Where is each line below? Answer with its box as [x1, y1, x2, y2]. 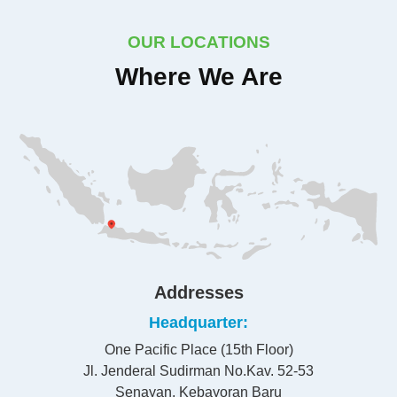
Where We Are [114, 62, 283, 90]
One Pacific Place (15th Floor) [104, 341, 293, 357]
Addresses [153, 282, 244, 302]
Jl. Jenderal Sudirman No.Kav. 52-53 [83, 362, 314, 378]
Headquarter [149, 313, 243, 331]
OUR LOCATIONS [127, 32, 270, 51]
